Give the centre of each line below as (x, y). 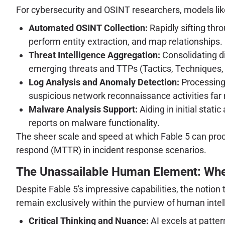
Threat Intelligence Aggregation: (94, 55)
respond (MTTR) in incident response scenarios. (111, 150)
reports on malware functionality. (94, 123)
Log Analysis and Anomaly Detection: (104, 82)
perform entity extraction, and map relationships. (126, 41)
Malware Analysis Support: (83, 109)
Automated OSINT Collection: (88, 28)
